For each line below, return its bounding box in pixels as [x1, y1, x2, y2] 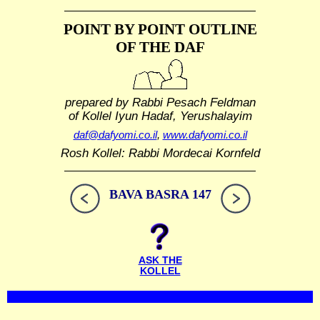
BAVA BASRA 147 [109, 187, 211, 202]
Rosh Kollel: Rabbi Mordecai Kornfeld [60, 146, 260, 160]
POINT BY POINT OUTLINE [63, 21, 257, 38]
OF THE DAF [115, 39, 205, 56]
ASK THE [138, 255, 182, 266]
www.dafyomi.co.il [162, 129, 247, 141]
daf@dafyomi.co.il [73, 129, 157, 141]
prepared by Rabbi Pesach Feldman [64, 95, 256, 109]
